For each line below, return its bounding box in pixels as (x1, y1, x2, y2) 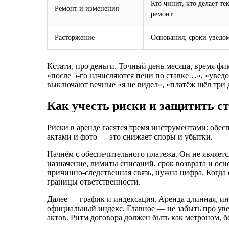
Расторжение (55, 33, 95, 41)
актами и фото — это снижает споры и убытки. (47, 132, 213, 142)
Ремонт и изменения (55, 4, 119, 12)
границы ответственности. (47, 177, 141, 187)
